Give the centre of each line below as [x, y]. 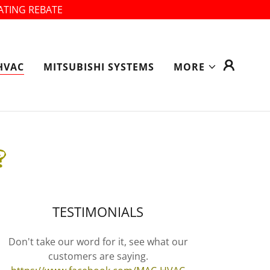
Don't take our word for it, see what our [98, 242]
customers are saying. [98, 256]
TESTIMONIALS [98, 212]
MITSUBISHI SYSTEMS [99, 67]
